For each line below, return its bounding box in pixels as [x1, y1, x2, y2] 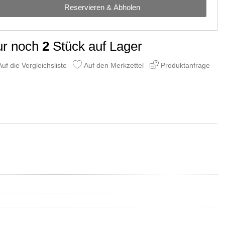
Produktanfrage [159, 61, 210, 69]
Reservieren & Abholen [64, 3, 140, 12]
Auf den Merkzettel [82, 61, 144, 69]
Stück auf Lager [49, 39, 143, 53]
